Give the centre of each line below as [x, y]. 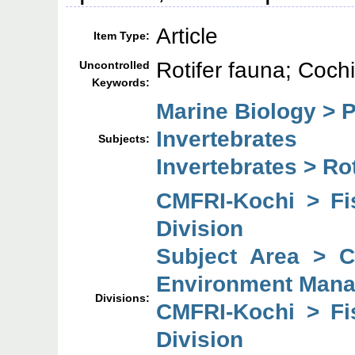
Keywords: [121, 83]
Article [187, 36]
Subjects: [124, 139]
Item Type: [122, 36]
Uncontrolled [115, 65]
